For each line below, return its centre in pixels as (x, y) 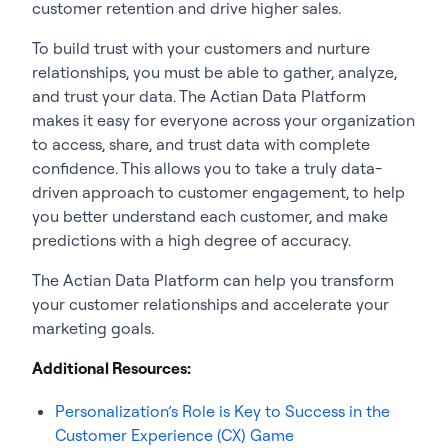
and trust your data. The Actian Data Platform (199, 95)
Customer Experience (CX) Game (174, 434)
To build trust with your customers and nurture (201, 47)
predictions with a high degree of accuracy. (191, 239)
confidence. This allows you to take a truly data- (207, 167)
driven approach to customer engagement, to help (218, 191)
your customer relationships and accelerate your (210, 303)
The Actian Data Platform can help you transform (213, 279)
